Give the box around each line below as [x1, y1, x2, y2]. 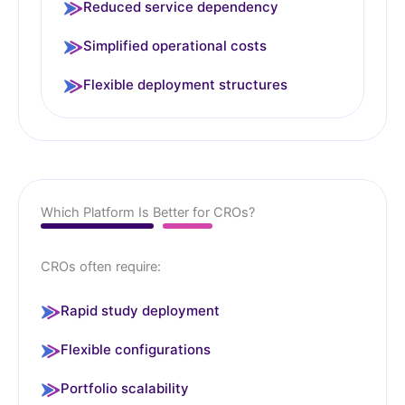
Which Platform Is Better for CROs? [41, 204, 255, 221]
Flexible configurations [61, 341, 211, 359]
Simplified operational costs [83, 37, 267, 55]
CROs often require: [41, 259, 161, 276]
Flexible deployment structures [83, 76, 287, 94]
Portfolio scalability [61, 380, 189, 398]
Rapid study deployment [61, 302, 220, 320]
